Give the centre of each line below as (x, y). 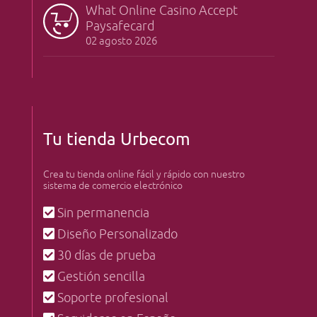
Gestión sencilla (99, 277)
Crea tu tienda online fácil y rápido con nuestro (144, 174)
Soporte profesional (111, 298)
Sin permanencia (102, 213)
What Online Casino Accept (161, 11)
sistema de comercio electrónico (113, 186)
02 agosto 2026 (121, 41)
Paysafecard (120, 26)
